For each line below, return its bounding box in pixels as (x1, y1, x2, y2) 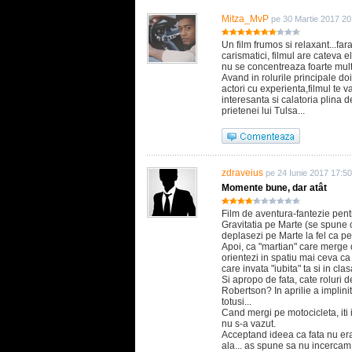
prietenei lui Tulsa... (222, 105, 305, 116)
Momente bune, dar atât (222, 182, 327, 193)
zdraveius (222, 167, 263, 178)
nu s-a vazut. (222, 318, 276, 329)
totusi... (222, 296, 251, 307)
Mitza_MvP (222, 13, 269, 24)
